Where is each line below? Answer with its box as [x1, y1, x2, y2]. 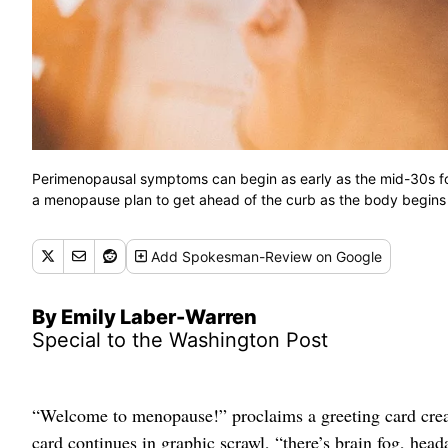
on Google [312, 247, 383, 265]
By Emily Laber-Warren [32, 304, 257, 329]
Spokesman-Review [182, 247, 313, 265]
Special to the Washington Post [32, 327, 328, 352]
